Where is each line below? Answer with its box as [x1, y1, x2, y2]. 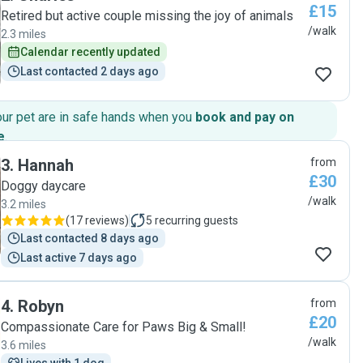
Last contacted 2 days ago [20, 65, 159, 78]
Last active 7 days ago [20, 251, 137, 264]
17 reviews [70, 214, 125, 227]
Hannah [18, 156, 74, 175]
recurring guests [155, 214, 238, 227]
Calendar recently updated [20, 45, 160, 58]
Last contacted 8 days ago [20, 232, 159, 245]
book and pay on [195, 109, 294, 125]
